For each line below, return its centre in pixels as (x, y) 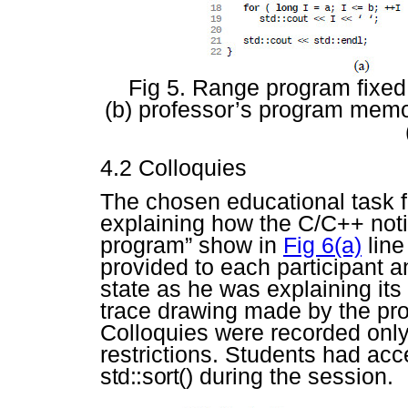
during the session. (293, 377)
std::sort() (147, 377)
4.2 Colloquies (173, 168)
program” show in (192, 245)
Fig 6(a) (322, 245)
